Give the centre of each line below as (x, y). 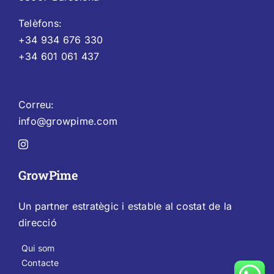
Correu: (36, 105)
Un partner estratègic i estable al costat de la (125, 206)
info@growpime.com (68, 121)
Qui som (38, 248)
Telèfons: (40, 24)
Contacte (40, 263)
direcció (37, 223)
